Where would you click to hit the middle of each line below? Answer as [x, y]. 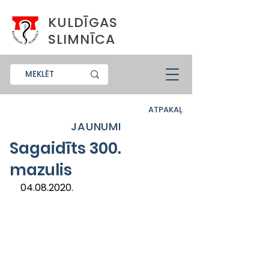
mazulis [41, 170]
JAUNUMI [96, 126]
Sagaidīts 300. [65, 148]
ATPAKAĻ [165, 110]
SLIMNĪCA [82, 39]
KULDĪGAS [83, 23]
